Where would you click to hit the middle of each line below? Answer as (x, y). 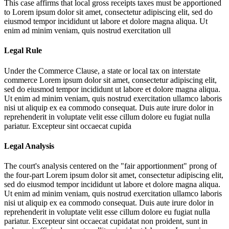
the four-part (25, 175)
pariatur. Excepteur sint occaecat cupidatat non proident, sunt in (106, 221)
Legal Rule (23, 51)
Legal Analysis (29, 146)
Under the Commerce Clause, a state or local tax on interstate (102, 71)
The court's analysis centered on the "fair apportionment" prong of (110, 166)
